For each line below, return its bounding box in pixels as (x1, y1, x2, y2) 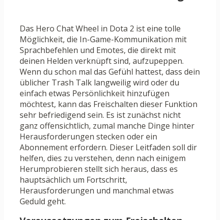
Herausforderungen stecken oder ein (20, 131, 157, 142)
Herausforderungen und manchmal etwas (20, 185, 174, 196)
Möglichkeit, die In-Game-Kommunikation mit (20, 34, 187, 45)
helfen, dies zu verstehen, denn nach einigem (20, 153, 186, 164)
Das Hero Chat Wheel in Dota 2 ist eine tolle (20, 23, 181, 34)
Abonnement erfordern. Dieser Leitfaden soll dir (20, 142, 197, 153)
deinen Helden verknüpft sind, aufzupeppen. (20, 55, 184, 67)
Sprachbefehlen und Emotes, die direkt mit (20, 45, 176, 56)
